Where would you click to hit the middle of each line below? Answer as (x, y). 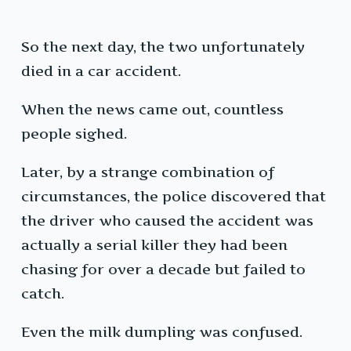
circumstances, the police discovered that (174, 197)
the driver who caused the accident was (167, 221)
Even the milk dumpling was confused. (162, 332)
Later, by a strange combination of (148, 172)
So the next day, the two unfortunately (163, 47)
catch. (43, 294)
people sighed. (74, 134)
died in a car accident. (101, 71)
